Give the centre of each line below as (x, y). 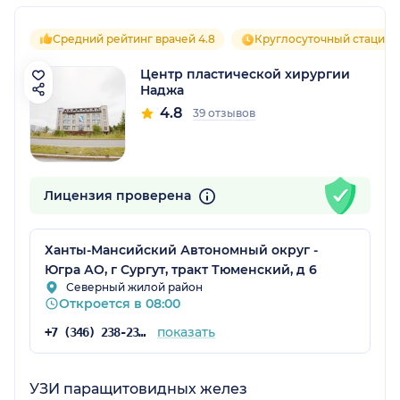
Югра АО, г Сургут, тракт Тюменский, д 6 (181, 270)
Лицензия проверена (119, 196)
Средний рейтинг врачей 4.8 (134, 39)
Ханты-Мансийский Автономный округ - (181, 250)
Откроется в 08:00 (120, 304)
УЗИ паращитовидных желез (138, 389)
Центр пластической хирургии (245, 75)
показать (186, 333)
